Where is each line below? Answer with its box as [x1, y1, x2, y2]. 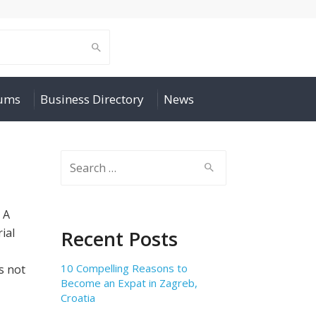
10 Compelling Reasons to [61, 261, 188, 275]
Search [61, 152, 97, 167]
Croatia [61, 291, 95, 305]
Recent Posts [61, 226, 178, 252]
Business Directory [40, 91, 144, 107]
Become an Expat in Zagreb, [61, 276, 197, 290]
